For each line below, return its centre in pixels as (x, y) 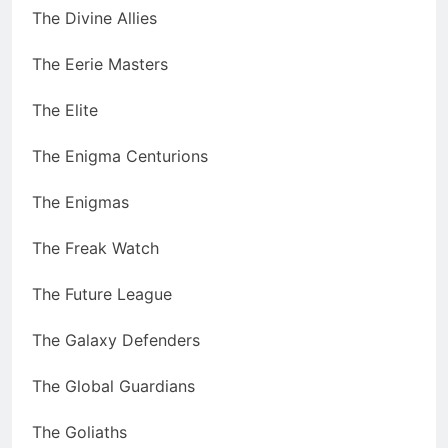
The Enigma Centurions (120, 156)
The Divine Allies (94, 18)
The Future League (102, 294)
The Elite (65, 110)
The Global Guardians (113, 386)
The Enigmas (80, 202)
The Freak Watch (95, 248)
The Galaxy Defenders (116, 340)
